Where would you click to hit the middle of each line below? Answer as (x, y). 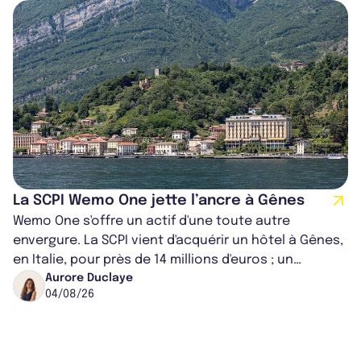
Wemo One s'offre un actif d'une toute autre (151, 221)
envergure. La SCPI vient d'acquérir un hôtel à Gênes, (178, 240)
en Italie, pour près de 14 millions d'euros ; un (153, 259)
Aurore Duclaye (89, 278)
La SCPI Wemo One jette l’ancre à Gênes (159, 200)
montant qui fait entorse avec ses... (126, 279)
